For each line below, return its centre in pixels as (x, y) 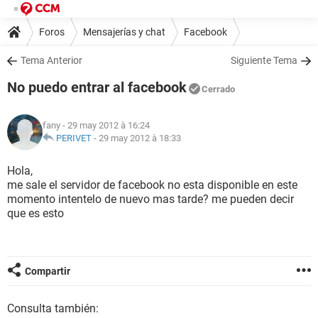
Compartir (48, 271)
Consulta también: (53, 308)
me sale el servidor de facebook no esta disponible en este (152, 185)
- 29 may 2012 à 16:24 (105, 125)
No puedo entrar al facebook (97, 87)
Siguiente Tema (264, 60)
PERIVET (74, 138)
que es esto (35, 213)
